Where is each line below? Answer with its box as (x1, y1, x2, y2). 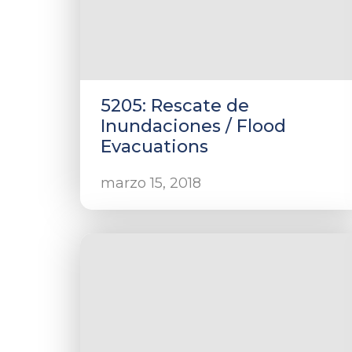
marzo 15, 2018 (101, 174, 201, 192)
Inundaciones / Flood (101, 115, 286, 137)
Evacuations (101, 136, 208, 157)
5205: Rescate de (101, 95, 249, 116)
